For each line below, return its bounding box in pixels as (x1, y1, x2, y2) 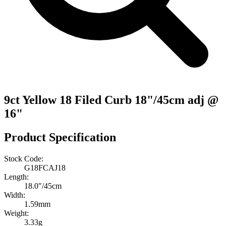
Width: (4, 190, 25, 199)
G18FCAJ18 (24, 163, 66, 172)
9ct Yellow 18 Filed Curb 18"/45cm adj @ (4, 93, 218, 106)
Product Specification (4, 130, 116, 144)
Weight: (4, 208, 29, 217)
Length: (4, 172, 29, 181)
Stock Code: (4, 154, 43, 163)
